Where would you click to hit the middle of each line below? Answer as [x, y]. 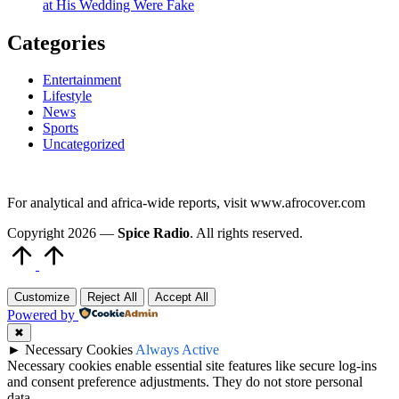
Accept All [182, 297]
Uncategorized [84, 144]
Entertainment [82, 80]
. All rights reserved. [246, 233]
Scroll [83, 248]
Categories [56, 42]
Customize [42, 297]
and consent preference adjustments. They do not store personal [185, 382]
